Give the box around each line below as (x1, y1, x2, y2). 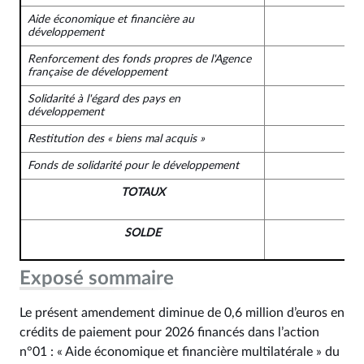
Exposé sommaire (19, 268, 174, 288)
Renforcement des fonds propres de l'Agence (28, 53, 251, 65)
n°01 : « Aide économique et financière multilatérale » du (19, 344, 340, 358)
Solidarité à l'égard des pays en (28, 93, 180, 105)
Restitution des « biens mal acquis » (28, 132, 205, 145)
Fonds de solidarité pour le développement (28, 159, 239, 171)
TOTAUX (120, 186, 165, 198)
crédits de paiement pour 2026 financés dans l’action (19, 325, 319, 339)
